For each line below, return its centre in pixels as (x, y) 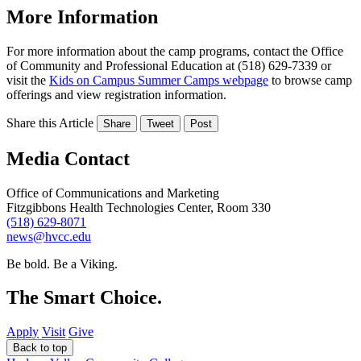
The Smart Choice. (84, 298)
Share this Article (50, 122)
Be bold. (28, 263)
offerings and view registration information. (116, 94)
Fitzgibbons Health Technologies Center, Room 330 (139, 207)
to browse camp (310, 80)
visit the (28, 80)
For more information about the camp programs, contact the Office (175, 51)
